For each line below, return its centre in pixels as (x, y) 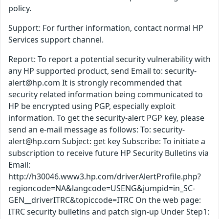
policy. (20, 9)
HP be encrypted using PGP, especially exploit (92, 106)
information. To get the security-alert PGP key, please (106, 118)
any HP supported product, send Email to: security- (102, 71)
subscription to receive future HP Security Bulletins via (109, 153)
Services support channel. (56, 40)
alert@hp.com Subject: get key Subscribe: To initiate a (107, 142)
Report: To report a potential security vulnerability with (109, 59)
